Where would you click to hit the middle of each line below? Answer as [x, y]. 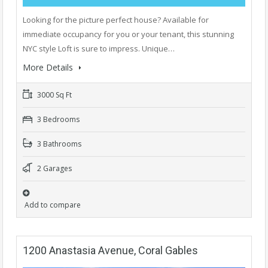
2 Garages [54, 168]
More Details [49, 67]
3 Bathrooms [58, 144]
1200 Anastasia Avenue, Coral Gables [110, 250]
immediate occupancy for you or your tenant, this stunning [128, 34]
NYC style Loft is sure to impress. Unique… [99, 48]
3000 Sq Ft [54, 95]
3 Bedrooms [57, 119]
